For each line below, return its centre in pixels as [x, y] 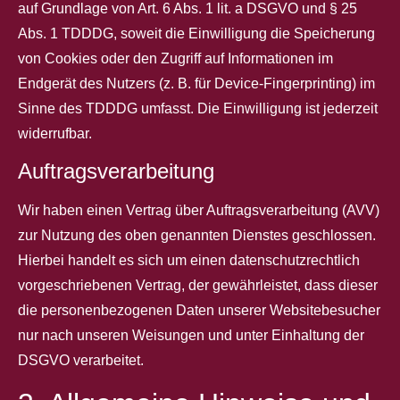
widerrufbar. [55, 133]
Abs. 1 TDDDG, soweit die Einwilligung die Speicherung [196, 33]
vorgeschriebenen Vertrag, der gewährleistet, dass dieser [198, 286]
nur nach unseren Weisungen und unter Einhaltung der [191, 336]
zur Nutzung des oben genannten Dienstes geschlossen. [197, 236]
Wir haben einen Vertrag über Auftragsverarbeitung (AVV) [199, 211]
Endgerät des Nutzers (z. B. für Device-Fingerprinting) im [196, 83]
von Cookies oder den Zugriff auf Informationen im [175, 58]
